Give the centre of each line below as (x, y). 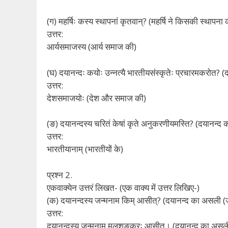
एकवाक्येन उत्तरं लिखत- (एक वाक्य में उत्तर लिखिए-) (123, 187)
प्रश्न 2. (60, 175)
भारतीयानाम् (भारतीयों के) (85, 149)
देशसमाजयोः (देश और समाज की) (96, 98)
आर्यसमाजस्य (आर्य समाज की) (92, 47)
